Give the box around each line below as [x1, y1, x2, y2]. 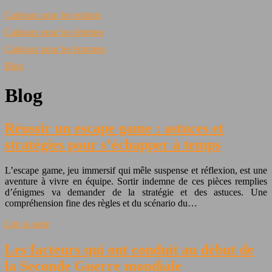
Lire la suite [5, 218, 50, 229]
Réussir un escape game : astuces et [5, 120, 224, 136]
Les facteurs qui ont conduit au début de [5, 241, 254, 257]
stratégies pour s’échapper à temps [5, 136, 221, 152]
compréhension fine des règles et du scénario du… [5, 197, 197, 208]
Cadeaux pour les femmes [5, 27, 104, 37]
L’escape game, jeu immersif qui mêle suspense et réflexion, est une [5, 165, 267, 175]
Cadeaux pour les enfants [5, 10, 101, 20]
